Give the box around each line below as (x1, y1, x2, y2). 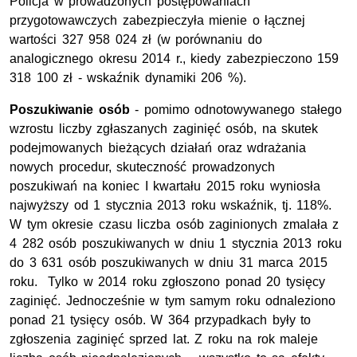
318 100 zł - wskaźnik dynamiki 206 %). (10, 71, 246, 85)
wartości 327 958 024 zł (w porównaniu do (10, 33, 262, 47)
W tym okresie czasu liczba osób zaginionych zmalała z (10, 218, 339, 232)
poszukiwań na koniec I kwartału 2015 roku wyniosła (10, 179, 320, 194)
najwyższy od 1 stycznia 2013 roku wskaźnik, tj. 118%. (10, 198, 332, 213)
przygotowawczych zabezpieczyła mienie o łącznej (10, 14, 306, 28)
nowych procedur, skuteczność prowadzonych (10, 160, 275, 175)
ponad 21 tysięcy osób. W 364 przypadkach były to (10, 313, 312, 328)
